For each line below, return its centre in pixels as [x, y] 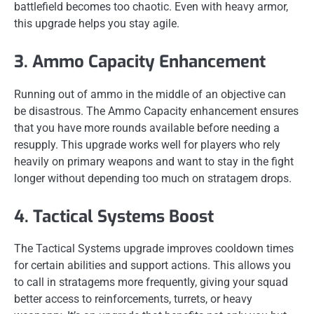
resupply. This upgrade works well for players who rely [147, 144]
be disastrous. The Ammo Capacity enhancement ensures [156, 111]
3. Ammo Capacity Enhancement [140, 62]
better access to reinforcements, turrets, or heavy [133, 299]
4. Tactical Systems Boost [114, 216]
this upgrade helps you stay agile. [97, 24]
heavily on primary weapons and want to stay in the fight [154, 161]
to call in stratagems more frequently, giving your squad [151, 282]
